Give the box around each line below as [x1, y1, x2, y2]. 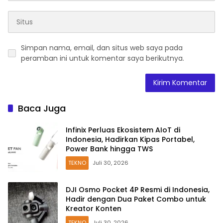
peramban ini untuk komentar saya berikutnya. [21, 53, 184, 64]
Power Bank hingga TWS [66, 143, 153, 154]
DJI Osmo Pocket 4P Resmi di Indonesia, [66, 184, 210, 195]
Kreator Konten [66, 203, 121, 214]
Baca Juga [18, 102, 66, 115]
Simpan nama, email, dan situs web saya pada [21, 43, 183, 53]
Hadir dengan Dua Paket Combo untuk [66, 194, 206, 204]
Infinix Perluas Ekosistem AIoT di [66, 124, 180, 135]
